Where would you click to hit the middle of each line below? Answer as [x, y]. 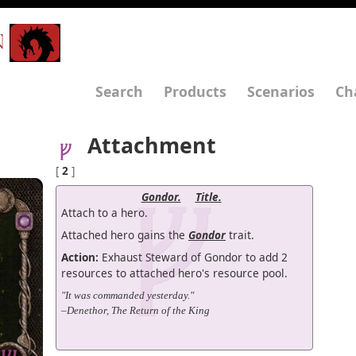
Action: [80, 257]
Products [195, 91]
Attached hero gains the [125, 235]
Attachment [152, 145]
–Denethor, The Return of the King [135, 310]
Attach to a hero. [104, 213]
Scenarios [281, 91]
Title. [208, 197]
